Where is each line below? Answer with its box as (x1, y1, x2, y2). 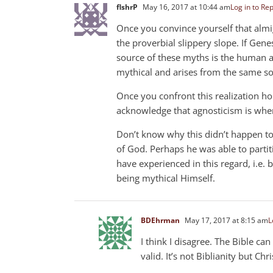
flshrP (116, 1, 138, 12)
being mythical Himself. (116, 171, 215, 184)
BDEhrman (141, 214, 180, 225)
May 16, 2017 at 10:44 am (141, 1, 230, 12)
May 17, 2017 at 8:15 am (183, 214, 268, 225)
